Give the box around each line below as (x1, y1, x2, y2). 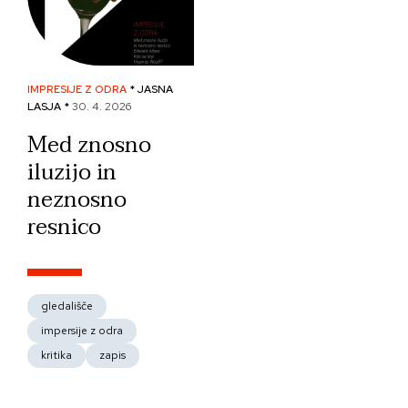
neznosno (27, 181, 127, 219)
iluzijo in (27, 154, 117, 191)
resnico (27, 209, 101, 246)
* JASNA (129, 82, 173, 97)
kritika (41, 348, 72, 362)
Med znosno (27, 127, 151, 164)
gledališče (41, 299, 93, 313)
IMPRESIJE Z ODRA (27, 82, 127, 97)
